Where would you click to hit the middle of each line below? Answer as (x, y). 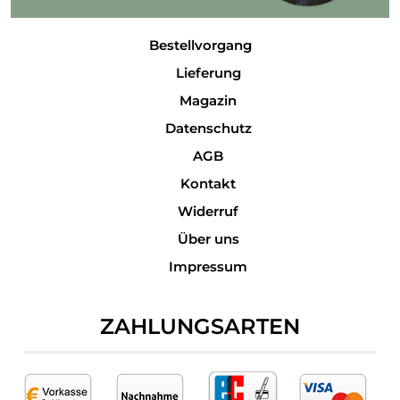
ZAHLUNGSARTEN (200, 326)
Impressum (208, 266)
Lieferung (208, 72)
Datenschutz (208, 128)
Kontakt (208, 183)
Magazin (208, 100)
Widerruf (208, 211)
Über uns (208, 238)
